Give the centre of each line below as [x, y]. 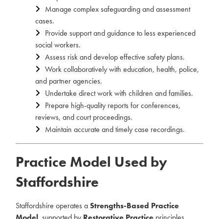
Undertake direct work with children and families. [119, 93]
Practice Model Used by [91, 162]
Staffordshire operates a [53, 206]
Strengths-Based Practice [134, 206]
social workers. [58, 45]
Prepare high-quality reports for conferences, [113, 105]
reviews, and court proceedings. [84, 117]
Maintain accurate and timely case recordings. [115, 129]
